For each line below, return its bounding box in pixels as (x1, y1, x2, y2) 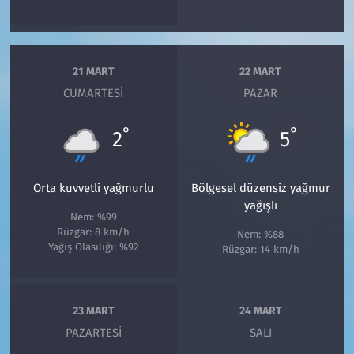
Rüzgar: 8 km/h (57, 226, 130, 239)
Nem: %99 (70, 211, 117, 224)
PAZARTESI (65, 326, 122, 341)
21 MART (72, 64, 115, 78)
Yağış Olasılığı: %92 (47, 241, 139, 254)
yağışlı (243, 198, 277, 213)
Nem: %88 (237, 228, 284, 242)
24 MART (239, 303, 282, 318)
